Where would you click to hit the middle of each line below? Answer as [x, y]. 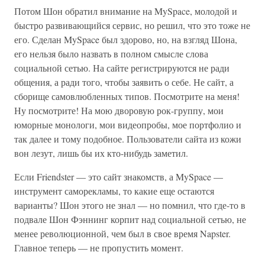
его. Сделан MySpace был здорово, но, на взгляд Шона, [126, 39]
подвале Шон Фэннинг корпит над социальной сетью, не [130, 219]
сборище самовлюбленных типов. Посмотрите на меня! [127, 96]
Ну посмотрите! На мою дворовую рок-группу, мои [119, 110]
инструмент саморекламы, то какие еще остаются [114, 191]
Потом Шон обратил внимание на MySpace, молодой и [126, 11]
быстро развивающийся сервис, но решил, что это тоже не [132, 25]
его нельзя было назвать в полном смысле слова [111, 54]
